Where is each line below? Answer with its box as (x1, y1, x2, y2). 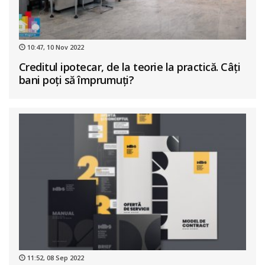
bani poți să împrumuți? (18, 73, 134, 88)
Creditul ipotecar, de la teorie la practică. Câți (18, 60, 241, 75)
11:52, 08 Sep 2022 (25, 253, 84, 262)
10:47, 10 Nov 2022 (25, 43, 84, 52)
